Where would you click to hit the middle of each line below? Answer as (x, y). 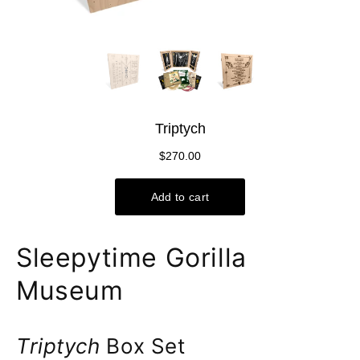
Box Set (146, 346)
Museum (70, 290)
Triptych (61, 346)
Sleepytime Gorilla (131, 258)
